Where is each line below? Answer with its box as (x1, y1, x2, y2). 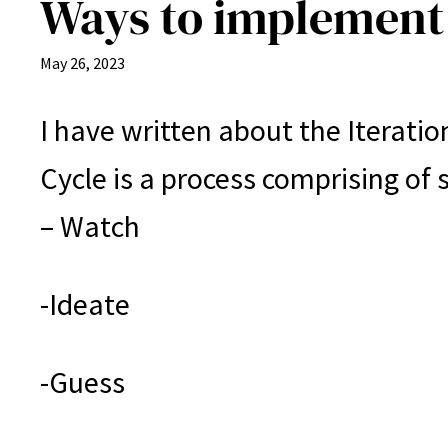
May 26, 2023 (40, 53, 125, 74)
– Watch (40, 207, 140, 246)
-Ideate (40, 285, 130, 324)
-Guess (40, 363, 125, 402)
